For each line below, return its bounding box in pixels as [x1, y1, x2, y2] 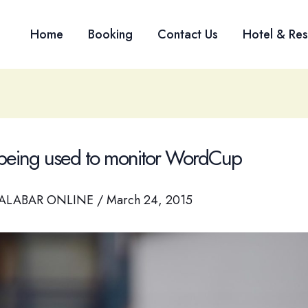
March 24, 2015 [107, 191, 192, 210]
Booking [88, 25, 133, 43]
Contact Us [157, 25, 218, 43]
